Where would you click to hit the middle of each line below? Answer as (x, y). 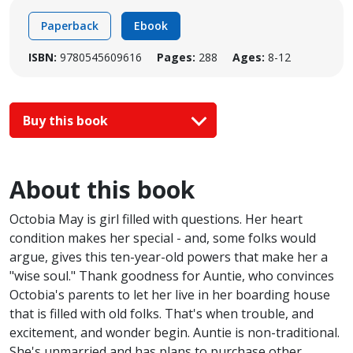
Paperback (70, 26)
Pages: (176, 57)
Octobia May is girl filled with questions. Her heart (156, 219)
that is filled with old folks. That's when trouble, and (162, 314)
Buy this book (67, 120)
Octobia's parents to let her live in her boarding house (170, 295)
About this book (102, 190)
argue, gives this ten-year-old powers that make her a (169, 257)
